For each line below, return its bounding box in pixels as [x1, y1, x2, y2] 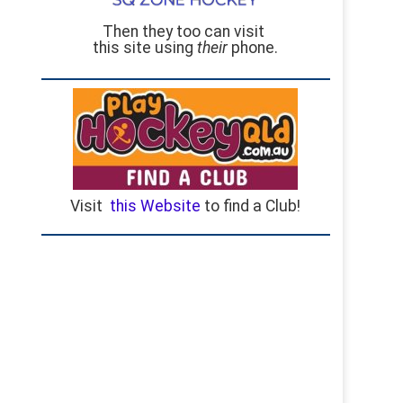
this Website [110, 196, 201, 215]
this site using [93, 39, 198, 58]
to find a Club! [201, 196, 301, 215]
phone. [228, 39, 279, 58]
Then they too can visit [103, 22, 269, 41]
